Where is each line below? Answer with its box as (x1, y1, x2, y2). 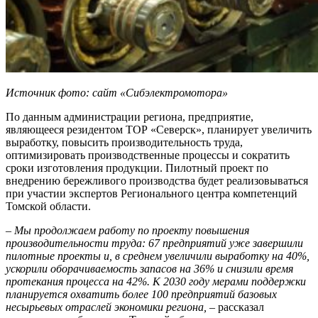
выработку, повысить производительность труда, (6, 136, 243, 149)
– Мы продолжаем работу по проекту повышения (6, 224, 249, 237)
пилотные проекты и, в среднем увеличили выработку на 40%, (6, 250, 309, 263)
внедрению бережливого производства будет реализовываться (6, 175, 308, 187)
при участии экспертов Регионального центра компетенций (6, 187, 297, 200)
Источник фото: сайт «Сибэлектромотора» (6, 87, 228, 99)
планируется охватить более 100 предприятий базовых (6, 288, 277, 301)
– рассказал (207, 301, 264, 314)
